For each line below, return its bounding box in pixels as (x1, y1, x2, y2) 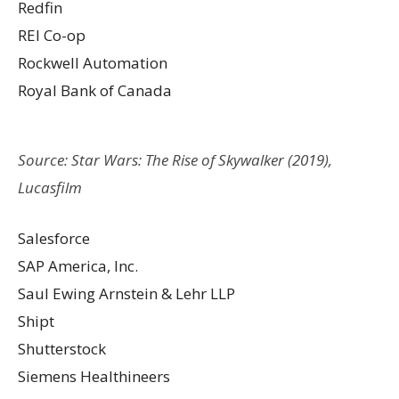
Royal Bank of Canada (18, 79, 172, 101)
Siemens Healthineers (18, 365, 170, 387)
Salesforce (18, 227, 90, 248)
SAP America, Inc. (18, 255, 138, 276)
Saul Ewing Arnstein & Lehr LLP (18, 282, 235, 304)
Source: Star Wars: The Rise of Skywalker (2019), (18, 149, 332, 170)
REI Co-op (18, 24, 85, 45)
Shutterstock (18, 338, 106, 359)
